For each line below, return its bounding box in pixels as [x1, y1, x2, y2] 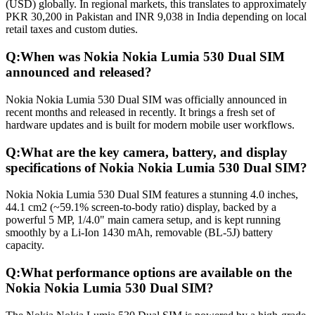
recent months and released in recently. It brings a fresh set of [6, 105, 275, 118]
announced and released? [6, 65, 152, 80]
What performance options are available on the [20, 265, 292, 280]
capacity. [6, 239, 44, 252]
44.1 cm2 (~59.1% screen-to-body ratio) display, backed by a [6, 201, 276, 214]
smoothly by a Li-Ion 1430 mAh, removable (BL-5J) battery [6, 226, 273, 239]
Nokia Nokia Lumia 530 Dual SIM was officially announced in [6, 93, 287, 105]
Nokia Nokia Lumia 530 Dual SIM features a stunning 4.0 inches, [6, 188, 298, 201]
